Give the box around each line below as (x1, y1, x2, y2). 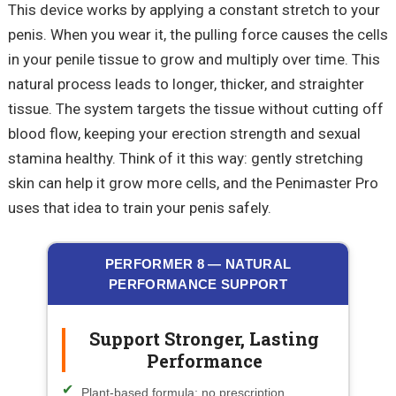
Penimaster (275, 173, 352, 192)
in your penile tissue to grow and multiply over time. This (7, 49, 380, 68)
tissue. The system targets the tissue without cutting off (7, 99, 384, 118)
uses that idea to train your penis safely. (7, 198, 271, 217)
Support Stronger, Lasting (89, 326, 319, 350)
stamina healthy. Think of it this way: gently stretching (7, 148, 363, 167)
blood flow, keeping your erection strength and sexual (7, 124, 361, 142)
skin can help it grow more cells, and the (7, 173, 276, 192)
